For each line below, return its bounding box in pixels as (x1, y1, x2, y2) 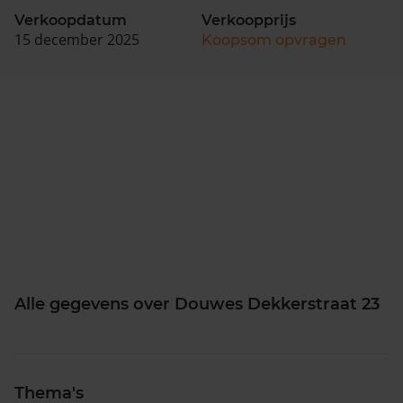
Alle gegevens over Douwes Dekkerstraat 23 (14, 293, 380, 314)
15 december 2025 (14, 29, 139, 49)
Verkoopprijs (201, 11, 296, 29)
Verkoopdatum (14, 11, 127, 29)
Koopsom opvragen (201, 31, 346, 49)
